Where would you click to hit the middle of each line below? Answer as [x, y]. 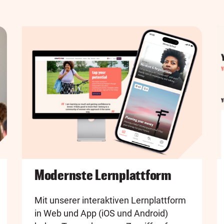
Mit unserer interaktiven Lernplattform [110, 200]
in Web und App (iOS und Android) [101, 213]
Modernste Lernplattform [103, 175]
